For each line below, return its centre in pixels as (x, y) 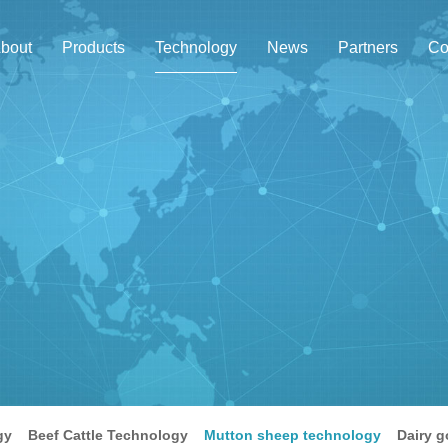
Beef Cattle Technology (108, 435)
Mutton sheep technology (292, 435)
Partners (368, 47)
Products (93, 47)
